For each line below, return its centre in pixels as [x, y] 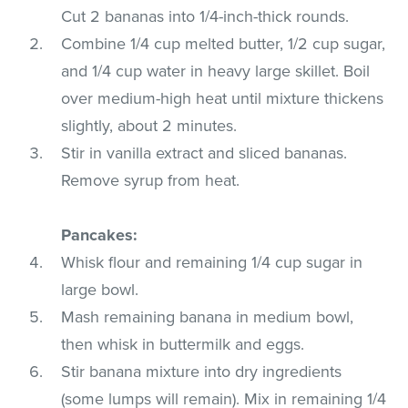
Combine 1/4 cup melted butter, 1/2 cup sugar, [224, 43]
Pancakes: [100, 235]
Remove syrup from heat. [151, 180]
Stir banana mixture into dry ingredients [202, 371]
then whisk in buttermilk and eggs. [183, 344]
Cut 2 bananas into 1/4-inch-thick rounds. [205, 16]
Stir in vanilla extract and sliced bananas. [204, 153]
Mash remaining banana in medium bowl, [208, 316]
